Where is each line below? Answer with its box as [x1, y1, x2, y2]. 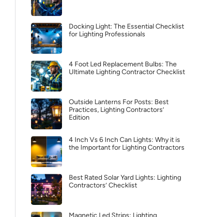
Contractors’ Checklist [69, 181, 137, 189]
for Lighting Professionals [69, 30, 145, 38]
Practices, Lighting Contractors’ [69, 106, 164, 114]
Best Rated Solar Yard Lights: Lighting [69, 173, 181, 182]
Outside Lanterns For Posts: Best [69, 98, 169, 106]
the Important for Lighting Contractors [69, 143, 185, 152]
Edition [69, 113, 90, 122]
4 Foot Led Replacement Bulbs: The [69, 60, 177, 68]
